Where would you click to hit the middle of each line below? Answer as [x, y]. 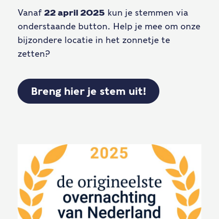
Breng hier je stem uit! [88, 91]
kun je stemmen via [147, 12]
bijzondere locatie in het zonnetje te [94, 40]
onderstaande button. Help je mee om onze [109, 26]
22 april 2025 [75, 12]
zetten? [34, 54]
